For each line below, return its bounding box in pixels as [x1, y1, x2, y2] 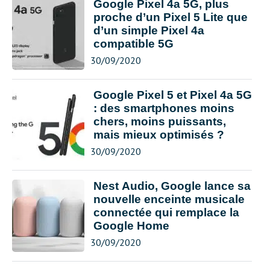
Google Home [93, 219, 169, 232]
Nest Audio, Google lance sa [93, 180, 251, 192]
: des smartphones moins [93, 102, 234, 115]
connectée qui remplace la [93, 206, 239, 219]
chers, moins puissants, [93, 115, 226, 128]
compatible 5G [93, 37, 174, 50]
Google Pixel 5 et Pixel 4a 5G [93, 89, 252, 101]
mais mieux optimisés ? [93, 128, 224, 141]
